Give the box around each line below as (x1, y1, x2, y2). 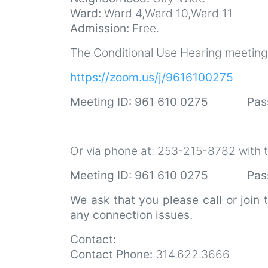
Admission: (70, 20, 129, 35)
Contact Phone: (70, 246, 153, 261)
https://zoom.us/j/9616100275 (70, 69, 233, 84)
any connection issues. (70, 207, 193, 222)
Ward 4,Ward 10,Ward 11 (101, 5, 233, 20)
